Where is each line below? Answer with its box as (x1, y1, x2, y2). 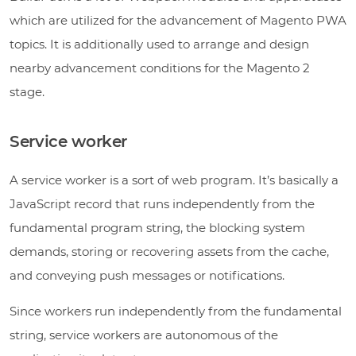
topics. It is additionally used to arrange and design (10, 36, 309, 52)
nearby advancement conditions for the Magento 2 (10, 60, 310, 75)
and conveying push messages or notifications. (10, 267, 284, 283)
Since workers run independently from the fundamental (10, 303, 342, 319)
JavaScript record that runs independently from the (10, 195, 315, 211)
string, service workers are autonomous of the (10, 327, 278, 342)
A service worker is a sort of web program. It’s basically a (10, 172, 339, 188)
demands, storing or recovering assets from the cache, (10, 243, 329, 259)
